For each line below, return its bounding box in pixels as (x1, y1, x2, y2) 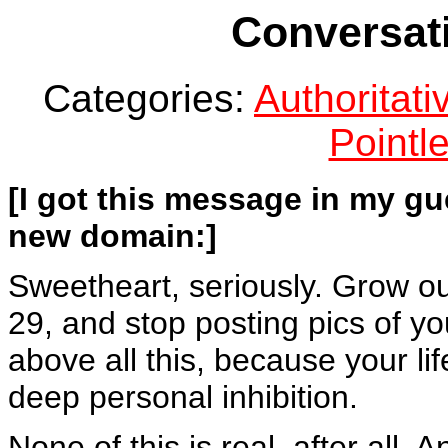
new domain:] (8, 217, 217, 254)
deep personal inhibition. (8, 378, 358, 415)
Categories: (43, 76, 254, 120)
